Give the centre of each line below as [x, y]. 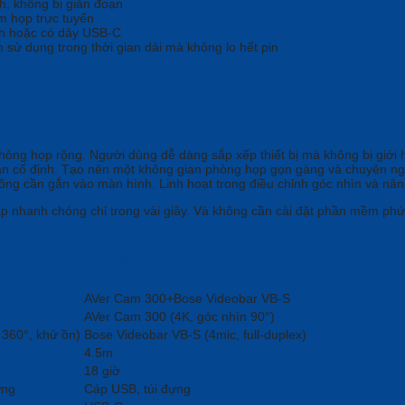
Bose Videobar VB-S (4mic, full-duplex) [195, 335]
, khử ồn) [55, 335]
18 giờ [102, 371]
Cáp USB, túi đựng [137, 389]
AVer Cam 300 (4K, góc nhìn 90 [174, 317]
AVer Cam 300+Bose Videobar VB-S [187, 299]
